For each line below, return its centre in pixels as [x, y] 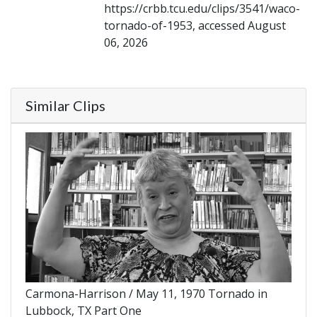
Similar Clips [65, 105]
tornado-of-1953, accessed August [195, 25]
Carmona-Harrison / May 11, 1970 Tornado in [146, 293]
